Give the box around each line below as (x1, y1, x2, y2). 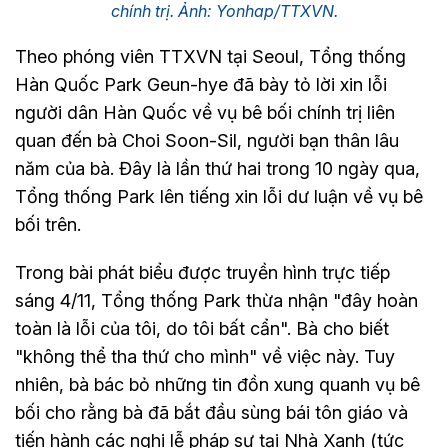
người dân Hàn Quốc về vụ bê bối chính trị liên (15, 102, 395, 124)
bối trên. (15, 214, 81, 236)
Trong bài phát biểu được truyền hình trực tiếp (15, 262, 390, 284)
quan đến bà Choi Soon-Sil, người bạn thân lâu (15, 130, 399, 152)
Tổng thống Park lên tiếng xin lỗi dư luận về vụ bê (15, 186, 423, 208)
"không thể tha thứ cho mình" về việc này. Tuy (15, 346, 395, 368)
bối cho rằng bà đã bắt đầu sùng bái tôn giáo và (15, 402, 408, 424)
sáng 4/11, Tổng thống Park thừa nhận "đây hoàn (15, 290, 418, 312)
